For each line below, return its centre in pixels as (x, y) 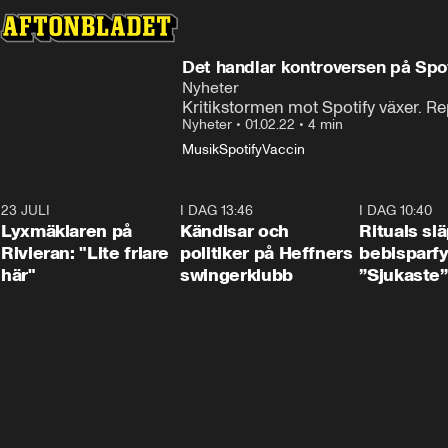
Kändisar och (234, 231)
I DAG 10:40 (396, 210)
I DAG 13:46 (217, 210)
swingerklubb (236, 275)
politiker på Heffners (266, 253)
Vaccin (283, 149)
